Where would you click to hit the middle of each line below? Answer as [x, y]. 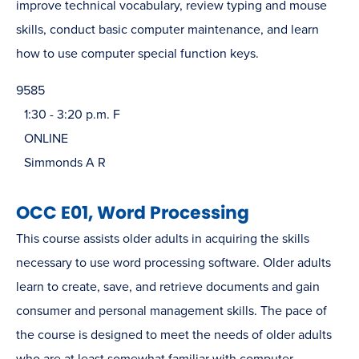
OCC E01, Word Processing [133, 212]
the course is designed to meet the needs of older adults [174, 335]
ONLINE [46, 138]
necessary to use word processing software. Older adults [173, 262]
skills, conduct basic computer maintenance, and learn [167, 29]
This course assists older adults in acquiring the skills [163, 238]
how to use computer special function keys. [137, 53]
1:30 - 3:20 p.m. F [72, 114]
